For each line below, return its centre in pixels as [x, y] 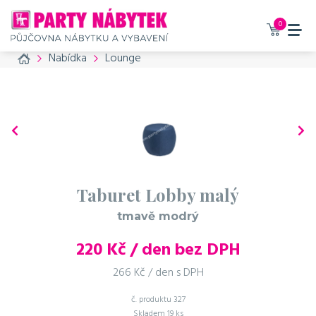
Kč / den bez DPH [171, 250]
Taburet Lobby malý [158, 194]
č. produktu [152, 299]
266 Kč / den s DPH [158, 273]
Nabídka [68, 59]
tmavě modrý [158, 216]
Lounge [123, 59]
